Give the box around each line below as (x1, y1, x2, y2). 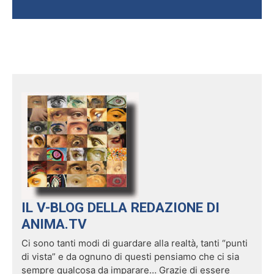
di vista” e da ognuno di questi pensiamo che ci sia (21, 250, 239, 262)
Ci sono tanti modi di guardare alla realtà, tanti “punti (21, 237, 248, 249)
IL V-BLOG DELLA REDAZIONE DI (21, 199, 220, 215)
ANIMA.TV (21, 216, 87, 232)
